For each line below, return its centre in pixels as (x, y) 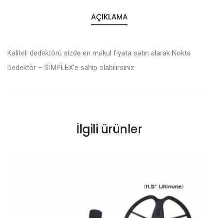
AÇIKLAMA (109, 17)
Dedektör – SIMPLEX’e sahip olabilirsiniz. (72, 68)
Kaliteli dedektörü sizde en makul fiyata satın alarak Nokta (99, 53)
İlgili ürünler (109, 129)
